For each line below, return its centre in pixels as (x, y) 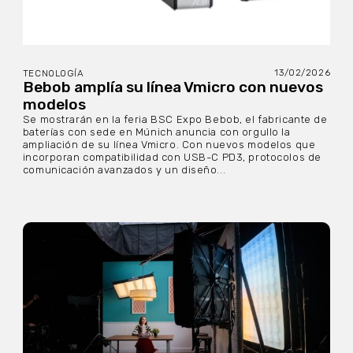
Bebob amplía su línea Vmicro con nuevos (173, 87)
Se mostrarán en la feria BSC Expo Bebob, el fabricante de (175, 119)
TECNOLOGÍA (53, 73)
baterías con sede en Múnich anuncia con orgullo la (156, 132)
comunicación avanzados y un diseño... (124, 169)
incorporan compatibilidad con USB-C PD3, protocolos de (172, 157)
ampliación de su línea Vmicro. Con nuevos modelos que (169, 144)
